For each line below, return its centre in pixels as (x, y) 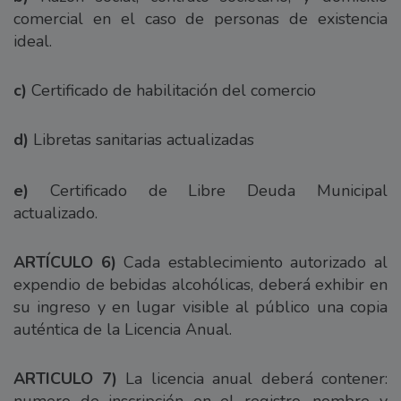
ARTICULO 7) (65, 378)
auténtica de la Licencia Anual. (123, 329)
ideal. (33, 41)
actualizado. (55, 213)
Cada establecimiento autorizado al (252, 262)
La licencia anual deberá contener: (252, 378)
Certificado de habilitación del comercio (171, 90)
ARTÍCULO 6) (65, 262)
